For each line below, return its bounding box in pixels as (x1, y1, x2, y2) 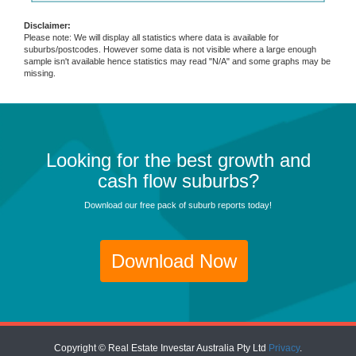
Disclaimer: (24, 21, 71, 31)
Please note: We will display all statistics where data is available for (24, 33, 279, 43)
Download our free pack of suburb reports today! (84, 199, 272, 210)
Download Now (111, 250, 237, 272)
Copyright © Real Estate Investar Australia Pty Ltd (54, 342, 269, 354)
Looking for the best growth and (45, 149, 311, 171)
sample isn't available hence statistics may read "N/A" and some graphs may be (24, 56, 331, 67)
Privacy (269, 342, 300, 354)
